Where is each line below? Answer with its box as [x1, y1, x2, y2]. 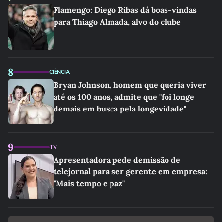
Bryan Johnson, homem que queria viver [54, 80, 206, 90]
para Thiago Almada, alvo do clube [54, 17, 181, 27]
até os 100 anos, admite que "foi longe [54, 92, 194, 102]
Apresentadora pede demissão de [54, 155, 180, 165]
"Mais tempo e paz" [54, 178, 125, 188]
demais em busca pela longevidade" [54, 104, 186, 113]
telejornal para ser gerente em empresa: [54, 166, 207, 176]
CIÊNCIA [49, 68, 70, 76]
